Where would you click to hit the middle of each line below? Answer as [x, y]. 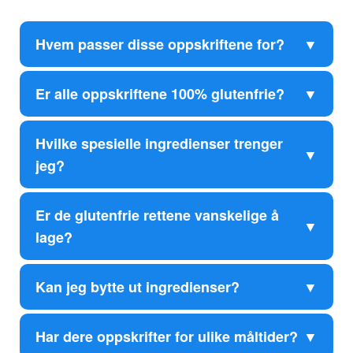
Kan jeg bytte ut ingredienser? [137, 287]
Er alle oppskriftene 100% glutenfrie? [160, 94]
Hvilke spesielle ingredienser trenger [159, 144]
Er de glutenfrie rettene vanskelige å [157, 216]
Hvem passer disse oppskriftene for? [160, 45]
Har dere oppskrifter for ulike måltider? [167, 337]
